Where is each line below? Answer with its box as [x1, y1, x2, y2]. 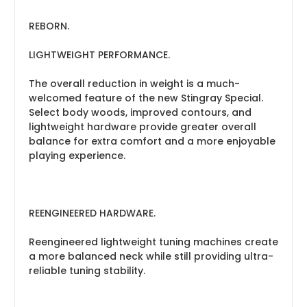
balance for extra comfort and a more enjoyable [29, 134, 275, 148]
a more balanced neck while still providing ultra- [29, 249, 273, 263]
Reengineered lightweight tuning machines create [29, 234, 278, 249]
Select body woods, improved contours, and [29, 105, 251, 119]
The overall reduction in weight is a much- [29, 76, 240, 90]
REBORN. [29, 19, 69, 33]
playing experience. [29, 148, 125, 162]
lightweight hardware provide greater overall [29, 119, 256, 134]
